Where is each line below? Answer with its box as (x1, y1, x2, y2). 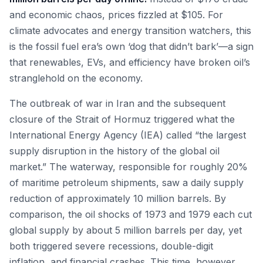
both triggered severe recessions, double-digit (9, 240, 213, 252)
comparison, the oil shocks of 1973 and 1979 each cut (9, 208, 252, 220)
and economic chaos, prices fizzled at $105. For (9, 9, 223, 21)
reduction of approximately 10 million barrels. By (9, 193, 226, 204)
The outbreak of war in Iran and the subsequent (9, 97, 225, 109)
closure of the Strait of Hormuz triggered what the (9, 113, 235, 125)
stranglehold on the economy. (9, 72, 143, 84)
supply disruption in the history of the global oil (9, 145, 220, 157)
